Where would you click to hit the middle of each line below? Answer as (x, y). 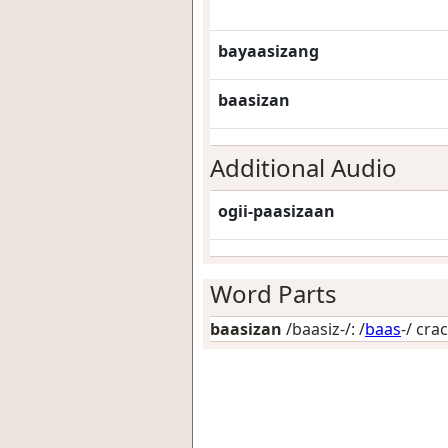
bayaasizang (268, 51)
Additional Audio (303, 167)
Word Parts (273, 293)
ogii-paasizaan (276, 211)
